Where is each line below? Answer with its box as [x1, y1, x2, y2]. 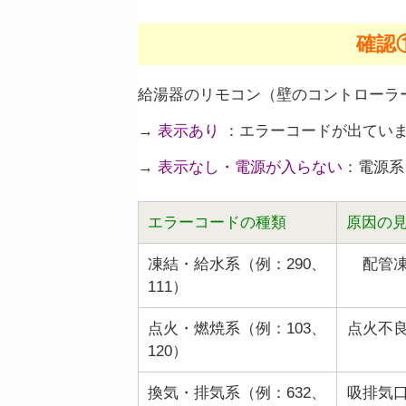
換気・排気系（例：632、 [148, 384, 326, 402]
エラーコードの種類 [148, 214, 286, 232]
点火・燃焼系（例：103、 [148, 320, 326, 338]
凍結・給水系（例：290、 [148, 256, 326, 274]
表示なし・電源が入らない [158, 159, 343, 177]
